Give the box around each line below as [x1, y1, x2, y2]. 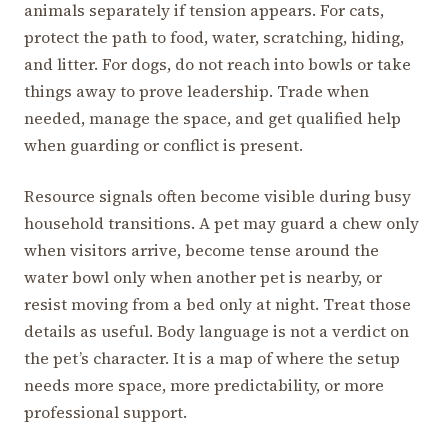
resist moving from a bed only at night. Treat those [24, 292, 411, 315]
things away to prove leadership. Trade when [24, 79, 369, 102]
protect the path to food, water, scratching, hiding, [24, 25, 404, 48]
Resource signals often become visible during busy [24, 184, 411, 207]
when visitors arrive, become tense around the [24, 238, 379, 261]
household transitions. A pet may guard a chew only [24, 211, 419, 234]
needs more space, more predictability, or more [24, 373, 384, 396]
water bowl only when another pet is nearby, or [24, 265, 382, 288]
